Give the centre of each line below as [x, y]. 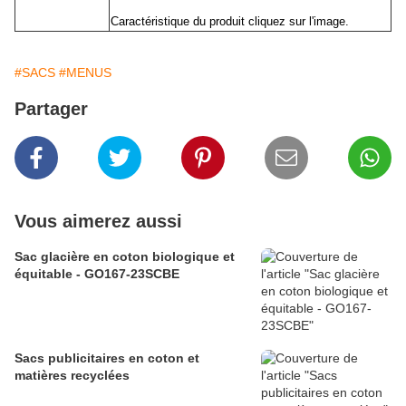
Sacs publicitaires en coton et [107, 358]
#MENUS [85, 73]
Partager [51, 109]
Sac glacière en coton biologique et [125, 257]
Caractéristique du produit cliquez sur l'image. [230, 22]
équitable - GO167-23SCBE [97, 274]
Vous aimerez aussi [98, 222]
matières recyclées [72, 376]
